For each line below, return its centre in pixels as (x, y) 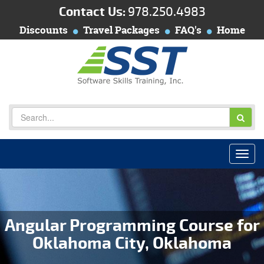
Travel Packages (121, 30)
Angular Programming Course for (132, 226)
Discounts (43, 30)
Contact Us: (92, 12)
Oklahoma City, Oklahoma (132, 243)
